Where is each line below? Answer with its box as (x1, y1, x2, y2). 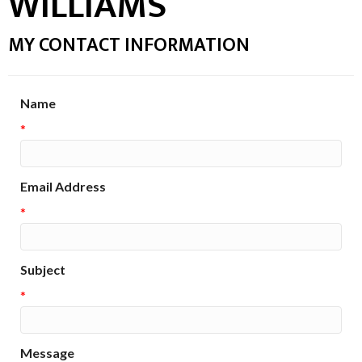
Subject (20, 262, 65, 278)
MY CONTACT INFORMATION (8, 29, 250, 62)
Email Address (20, 179, 106, 195)
